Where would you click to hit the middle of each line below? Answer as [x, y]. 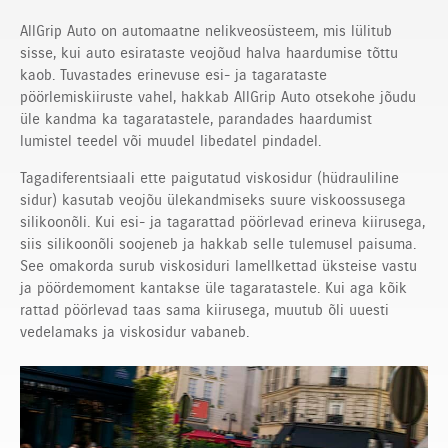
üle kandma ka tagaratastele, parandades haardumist [196, 119]
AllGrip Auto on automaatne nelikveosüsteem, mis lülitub [206, 31]
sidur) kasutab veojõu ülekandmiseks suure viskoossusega [213, 200]
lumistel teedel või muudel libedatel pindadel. [170, 141]
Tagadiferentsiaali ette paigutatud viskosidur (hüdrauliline [209, 178]
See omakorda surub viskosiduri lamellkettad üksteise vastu [218, 266]
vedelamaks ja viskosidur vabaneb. [134, 332]
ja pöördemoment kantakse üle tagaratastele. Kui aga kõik [213, 288]
